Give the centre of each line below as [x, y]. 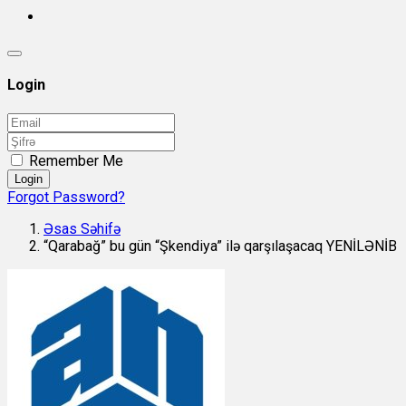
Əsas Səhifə [82, 228]
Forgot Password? [66, 197]
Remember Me [76, 160]
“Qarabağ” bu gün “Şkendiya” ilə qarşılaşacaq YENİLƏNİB [220, 246]
